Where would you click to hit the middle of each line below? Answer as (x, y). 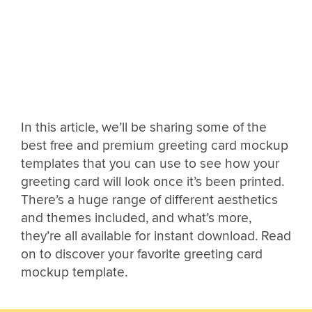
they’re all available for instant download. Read (156, 236)
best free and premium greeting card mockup (155, 146)
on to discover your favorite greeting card (142, 255)
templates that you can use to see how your (150, 164)
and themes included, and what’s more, (136, 218)
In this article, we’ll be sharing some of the (144, 128)
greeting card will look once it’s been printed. (153, 182)
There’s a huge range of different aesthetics (149, 200)
